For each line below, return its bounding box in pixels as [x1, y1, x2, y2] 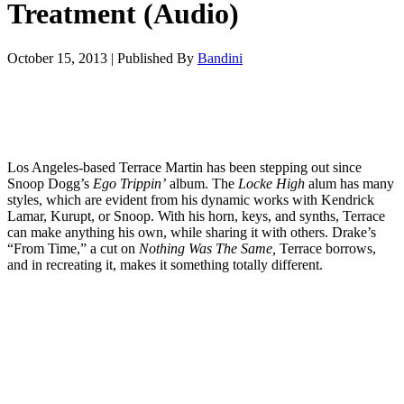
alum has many [305, 175, 394, 191]
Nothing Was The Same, [139, 240, 276, 256]
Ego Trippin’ [93, 175, 166, 191]
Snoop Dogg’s [7, 175, 93, 191]
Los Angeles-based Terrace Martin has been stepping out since [7, 159, 362, 175]
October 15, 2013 [7, 50, 107, 66]
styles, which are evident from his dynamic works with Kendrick [7, 191, 374, 207]
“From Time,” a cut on [7, 240, 139, 256]
